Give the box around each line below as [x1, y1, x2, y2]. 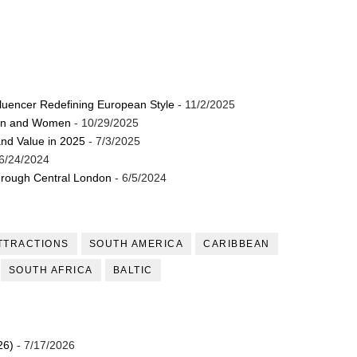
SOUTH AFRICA [8, 265, 93, 277]
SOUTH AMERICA [88, 238, 183, 250]
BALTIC [112, 265, 153, 277]
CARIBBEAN [203, 238, 270, 250]
